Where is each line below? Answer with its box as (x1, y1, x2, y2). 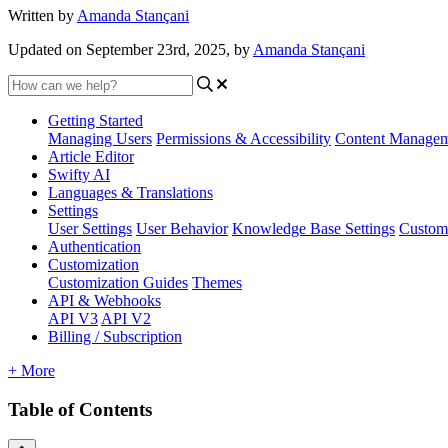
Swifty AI (48, 165, 110, 183)
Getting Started (48, 111, 143, 129)
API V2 (101, 309, 151, 327)
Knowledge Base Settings (232, 219, 395, 237)
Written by (8, 6, 77, 24)
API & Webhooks (48, 291, 161, 309)
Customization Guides (48, 273, 188, 291)
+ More (8, 361, 55, 379)
